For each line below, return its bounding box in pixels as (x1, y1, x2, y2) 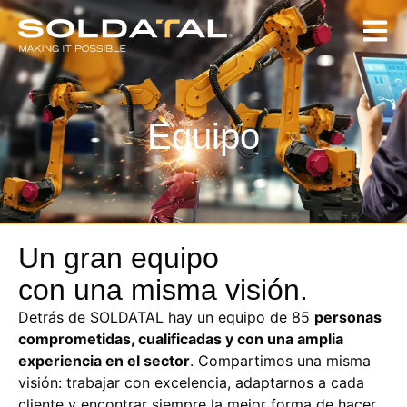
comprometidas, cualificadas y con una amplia (18, 330, 343, 348)
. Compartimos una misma (190, 352, 371, 370)
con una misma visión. (18, 273, 308, 306)
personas (314, 308, 382, 326)
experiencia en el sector (18, 352, 190, 370)
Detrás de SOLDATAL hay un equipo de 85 (18, 308, 314, 326)
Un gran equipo (18, 242, 219, 274)
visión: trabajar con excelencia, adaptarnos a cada (18, 373, 364, 392)
